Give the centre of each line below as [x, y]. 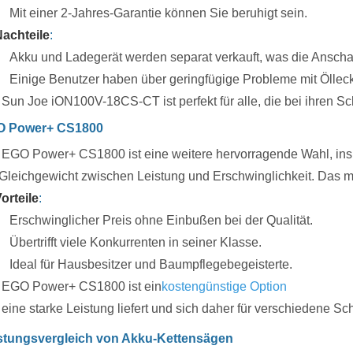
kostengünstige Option [224, 286]
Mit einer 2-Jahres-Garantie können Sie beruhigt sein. [158, 13]
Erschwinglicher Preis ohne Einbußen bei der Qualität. [161, 220]
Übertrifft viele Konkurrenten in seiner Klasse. [136, 242]
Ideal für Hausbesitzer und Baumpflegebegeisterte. [151, 264]
